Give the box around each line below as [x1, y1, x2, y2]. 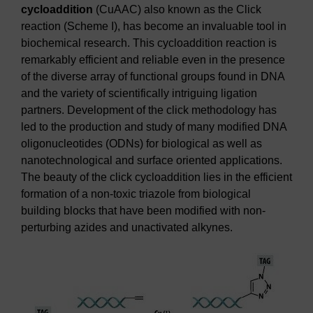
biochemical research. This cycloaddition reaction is [21, 37, 277, 49]
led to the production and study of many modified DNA [21, 121, 286, 133]
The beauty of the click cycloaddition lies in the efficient [21, 171, 292, 183]
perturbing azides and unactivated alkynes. [21, 221, 233, 233]
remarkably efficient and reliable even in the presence [21, 54, 285, 66]
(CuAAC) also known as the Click [93, 3, 261, 15]
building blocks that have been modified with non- [21, 205, 265, 217]
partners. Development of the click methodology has [21, 104, 277, 116]
